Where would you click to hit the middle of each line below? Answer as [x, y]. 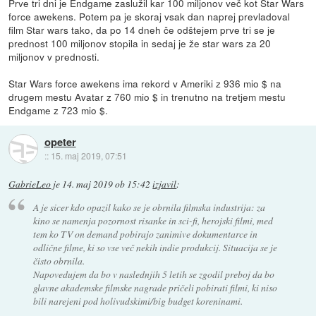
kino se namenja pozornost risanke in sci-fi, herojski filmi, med [153, 221]
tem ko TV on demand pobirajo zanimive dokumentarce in [145, 234]
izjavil [165, 184]
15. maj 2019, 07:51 [89, 156]
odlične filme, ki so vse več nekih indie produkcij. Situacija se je [155, 248]
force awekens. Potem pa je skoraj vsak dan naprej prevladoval [150, 16]
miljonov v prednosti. [54, 56]
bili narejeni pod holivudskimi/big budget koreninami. [138, 301]
